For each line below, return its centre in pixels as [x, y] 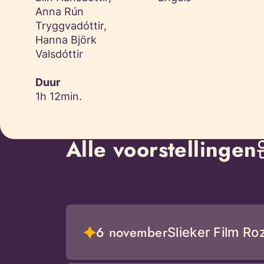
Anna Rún [60, 11]
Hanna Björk [66, 40]
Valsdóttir [59, 54]
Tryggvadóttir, [71, 26]
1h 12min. [59, 96]
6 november [132, 232]
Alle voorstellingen [161, 149]
